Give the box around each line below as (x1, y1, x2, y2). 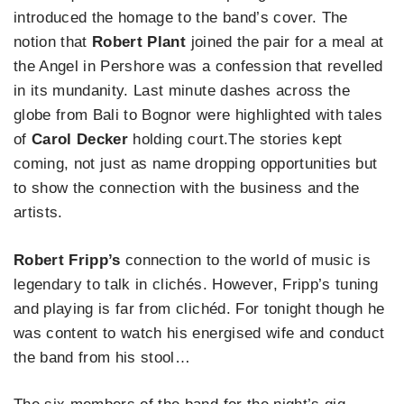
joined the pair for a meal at (186, 33, 384, 51)
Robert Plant (92, 33, 187, 51)
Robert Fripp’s (14, 251, 121, 269)
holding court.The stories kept (133, 131, 343, 149)
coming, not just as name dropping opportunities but (14, 155, 378, 173)
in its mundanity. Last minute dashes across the (14, 82, 350, 100)
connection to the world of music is (120, 251, 372, 269)
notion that (14, 33, 93, 51)
